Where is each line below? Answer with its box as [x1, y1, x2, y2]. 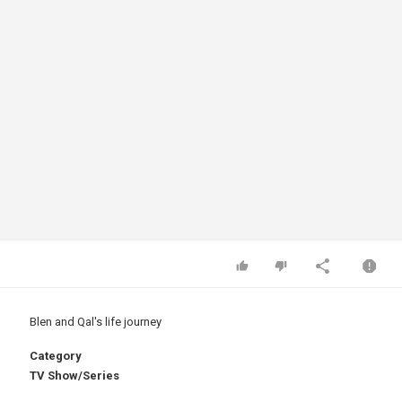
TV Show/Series [30, 369, 119, 382]
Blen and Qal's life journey [30, 315, 164, 328]
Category [30, 349, 82, 363]
